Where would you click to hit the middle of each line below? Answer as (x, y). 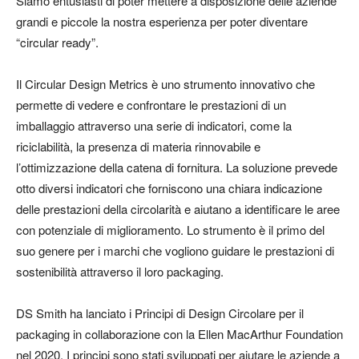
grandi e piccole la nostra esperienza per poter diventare (162, 22)
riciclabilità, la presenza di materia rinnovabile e (138, 147)
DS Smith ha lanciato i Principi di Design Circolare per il (160, 313)
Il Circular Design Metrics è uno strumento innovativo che (165, 84)
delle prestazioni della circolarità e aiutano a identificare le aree (178, 209)
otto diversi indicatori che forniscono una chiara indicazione (169, 188)
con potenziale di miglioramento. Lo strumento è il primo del (170, 230)
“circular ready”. (57, 42)
